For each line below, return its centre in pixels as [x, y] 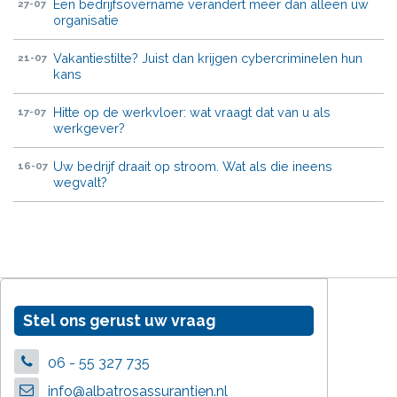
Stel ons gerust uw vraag [119, 321]
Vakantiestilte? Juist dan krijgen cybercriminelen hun [208, 58]
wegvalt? [80, 183]
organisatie [86, 20]
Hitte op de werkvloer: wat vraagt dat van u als [192, 113]
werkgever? [89, 128]
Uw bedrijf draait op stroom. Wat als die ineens [193, 167]
